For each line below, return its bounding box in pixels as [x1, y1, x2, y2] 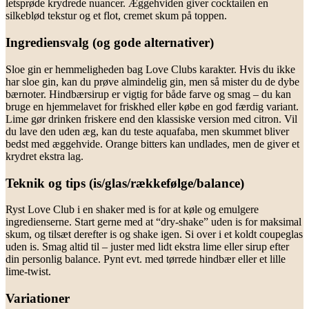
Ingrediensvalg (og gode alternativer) [6, 35, 214, 50]
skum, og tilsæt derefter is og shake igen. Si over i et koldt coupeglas [6, 228, 303, 241]
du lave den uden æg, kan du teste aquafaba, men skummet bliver [6, 125, 289, 137]
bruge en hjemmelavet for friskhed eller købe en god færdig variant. [6, 100, 299, 112]
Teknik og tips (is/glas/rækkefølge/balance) [6, 175, 244, 190]
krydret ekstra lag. [6, 150, 83, 162]
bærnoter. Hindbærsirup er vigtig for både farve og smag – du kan [6, 88, 291, 100]
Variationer [6, 290, 70, 306]
